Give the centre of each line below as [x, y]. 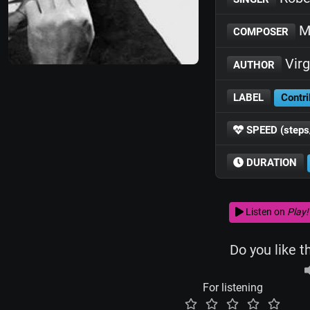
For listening [232, 287]
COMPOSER [261, 32]
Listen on [265, 212]
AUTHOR [254, 65]
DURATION [271, 163]
